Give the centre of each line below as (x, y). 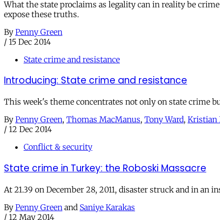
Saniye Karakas (107, 207)
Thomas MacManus (103, 120)
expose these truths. (41, 14)
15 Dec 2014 (30, 41)
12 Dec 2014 (30, 129)
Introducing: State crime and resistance (96, 81)
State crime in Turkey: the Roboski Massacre (105, 168)
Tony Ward (164, 120)
